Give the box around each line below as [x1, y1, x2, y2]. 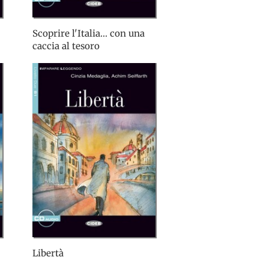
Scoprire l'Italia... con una [32, 28, 145, 40]
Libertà [32, 247, 64, 259]
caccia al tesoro [32, 40, 100, 52]
